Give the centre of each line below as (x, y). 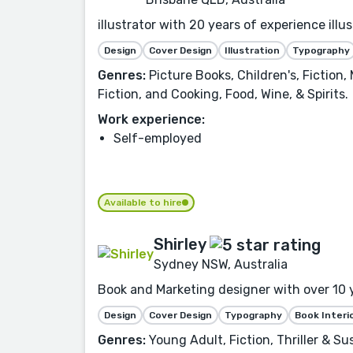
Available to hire (143, 202)
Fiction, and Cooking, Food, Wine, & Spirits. (223, 94)
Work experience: (151, 119)
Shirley (180, 244)
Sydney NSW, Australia (221, 264)
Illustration (252, 50)
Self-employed (158, 138)
